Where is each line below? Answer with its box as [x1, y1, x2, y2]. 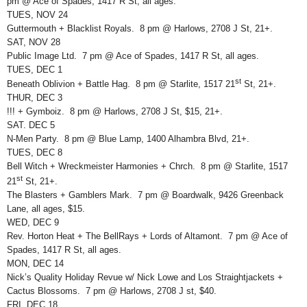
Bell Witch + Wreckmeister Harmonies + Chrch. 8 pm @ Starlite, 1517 [7, 161, 288, 172]
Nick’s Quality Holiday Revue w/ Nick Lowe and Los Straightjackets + [7, 271, 283, 282]
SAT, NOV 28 [7, 36, 60, 47]
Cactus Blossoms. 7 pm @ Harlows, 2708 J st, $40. [7, 285, 217, 296]
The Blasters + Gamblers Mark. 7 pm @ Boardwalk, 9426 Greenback [7, 189, 284, 200]
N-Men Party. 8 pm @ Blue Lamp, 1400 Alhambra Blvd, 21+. [7, 134, 249, 145]
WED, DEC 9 [7, 217, 59, 228]
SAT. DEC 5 [7, 120, 55, 131]
